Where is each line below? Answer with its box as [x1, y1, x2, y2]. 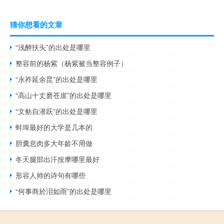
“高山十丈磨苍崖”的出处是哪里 [15, 89, 112, 100]
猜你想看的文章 [10, 18, 62, 30]
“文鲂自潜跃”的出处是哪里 [15, 105, 98, 116]
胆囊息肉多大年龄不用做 [15, 137, 93, 148]
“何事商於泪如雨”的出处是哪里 [15, 185, 112, 196]
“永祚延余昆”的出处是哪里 [15, 73, 98, 84]
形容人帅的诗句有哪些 [15, 169, 86, 180]
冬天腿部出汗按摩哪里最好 [15, 153, 100, 164]
